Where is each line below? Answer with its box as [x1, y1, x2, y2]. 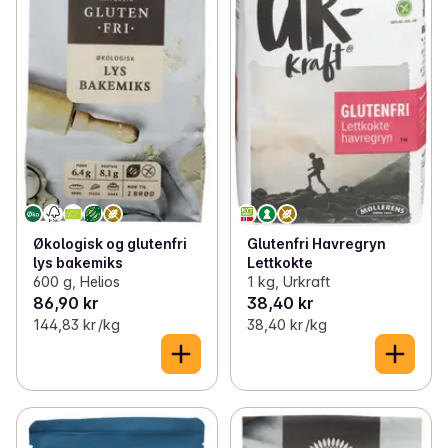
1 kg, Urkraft [246, 272, 330, 290]
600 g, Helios [33, 272, 120, 290]
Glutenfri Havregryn [246, 234, 386, 252]
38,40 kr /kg [246, 315, 327, 333]
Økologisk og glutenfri [33, 234, 187, 252]
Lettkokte [246, 253, 313, 271]
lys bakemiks [33, 253, 123, 271]
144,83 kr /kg [33, 315, 120, 333]
